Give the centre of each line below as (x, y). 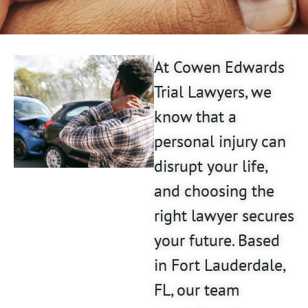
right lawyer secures (224, 216)
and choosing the (214, 191)
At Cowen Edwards (219, 67)
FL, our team (197, 290)
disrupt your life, (210, 166)
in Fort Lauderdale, (219, 265)
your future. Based (217, 241)
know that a (195, 117)
